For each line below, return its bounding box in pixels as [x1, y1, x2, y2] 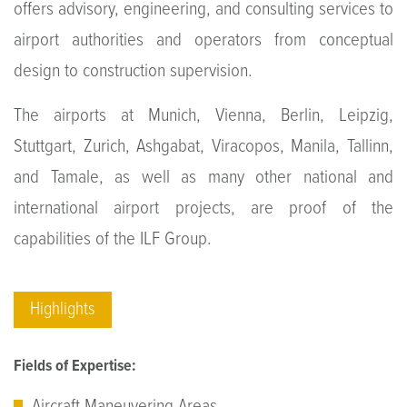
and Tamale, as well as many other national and [14, 164, 393, 190]
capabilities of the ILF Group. [14, 226, 212, 252]
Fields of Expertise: [14, 355, 136, 377]
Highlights [30, 297, 95, 322]
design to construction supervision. [14, 58, 253, 84]
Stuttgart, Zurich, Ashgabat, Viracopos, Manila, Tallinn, [14, 134, 393, 159]
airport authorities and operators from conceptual [14, 27, 393, 53]
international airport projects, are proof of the [14, 195, 393, 221]
